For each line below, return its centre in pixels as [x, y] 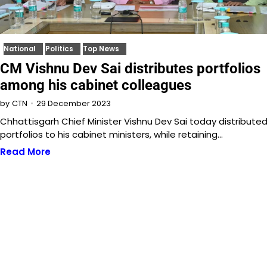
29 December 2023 [74, 103]
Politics [59, 49]
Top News [101, 49]
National [20, 49]
